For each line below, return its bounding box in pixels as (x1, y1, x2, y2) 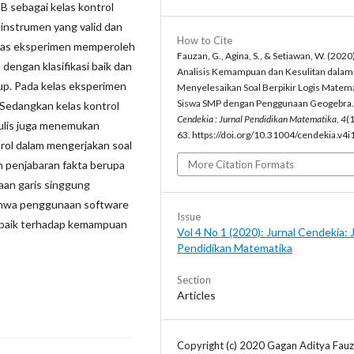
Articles (177, 288, 216, 303)
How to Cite (177, 34, 232, 47)
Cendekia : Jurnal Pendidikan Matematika (177, 113, 337, 126)
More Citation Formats (188, 158, 294, 171)
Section (177, 273, 211, 287)
